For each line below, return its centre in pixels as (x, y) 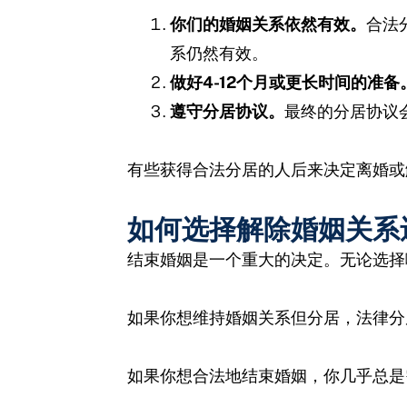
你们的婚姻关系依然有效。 (268, 24)
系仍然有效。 (219, 53)
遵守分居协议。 (228, 111)
